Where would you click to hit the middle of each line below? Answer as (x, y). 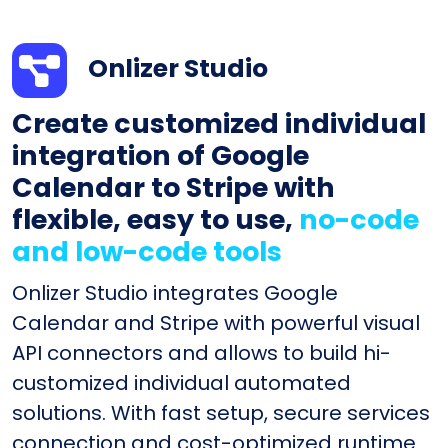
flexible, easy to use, (155, 219)
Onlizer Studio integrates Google (175, 292)
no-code (359, 219)
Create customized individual (219, 123)
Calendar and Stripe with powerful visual (216, 322)
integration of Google (160, 155)
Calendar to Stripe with (173, 187)
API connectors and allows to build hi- (201, 352)
